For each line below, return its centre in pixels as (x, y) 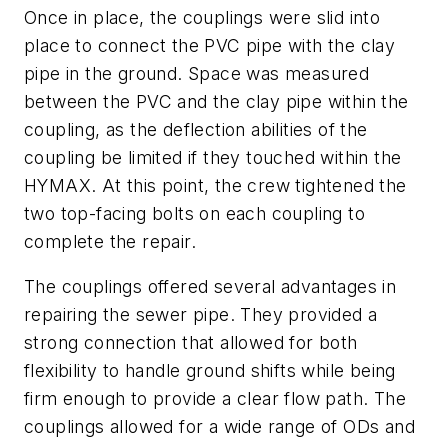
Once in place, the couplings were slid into (202, 17)
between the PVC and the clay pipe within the (216, 101)
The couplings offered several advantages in (210, 287)
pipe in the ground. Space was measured (197, 73)
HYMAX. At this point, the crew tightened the (215, 185)
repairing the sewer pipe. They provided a (201, 315)
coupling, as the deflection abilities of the (196, 129)
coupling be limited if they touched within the (213, 157)
